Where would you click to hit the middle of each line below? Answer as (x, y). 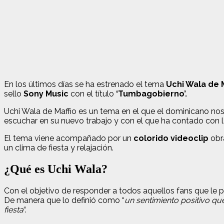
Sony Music (46, 93)
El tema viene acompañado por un (68, 138)
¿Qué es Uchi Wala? (56, 169)
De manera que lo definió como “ (64, 200)
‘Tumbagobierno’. (151, 93)
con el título (92, 93)
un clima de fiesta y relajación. (59, 147)
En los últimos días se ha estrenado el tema (84, 84)
